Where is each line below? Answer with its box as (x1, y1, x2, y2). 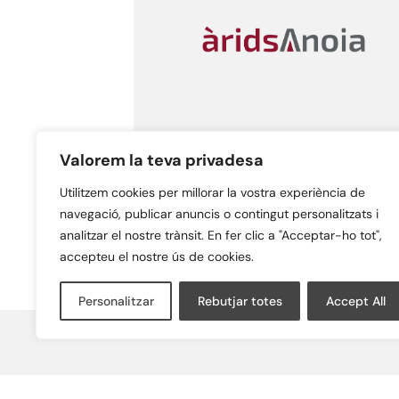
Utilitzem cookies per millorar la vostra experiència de (60, 184, 365, 200)
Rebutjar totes (197, 293, 282, 309)
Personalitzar (77, 293, 154, 309)
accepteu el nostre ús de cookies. (60, 248, 254, 265)
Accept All (325, 293, 386, 309)
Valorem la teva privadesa (60, 150, 264, 171)
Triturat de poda (134, 174, 289, 200)
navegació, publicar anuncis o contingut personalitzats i (60, 206, 379, 222)
